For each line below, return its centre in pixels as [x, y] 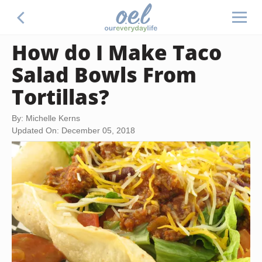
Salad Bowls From [104, 74]
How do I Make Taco [117, 52]
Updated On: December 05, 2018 [73, 130]
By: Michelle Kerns [46, 118]
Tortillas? [61, 96]
